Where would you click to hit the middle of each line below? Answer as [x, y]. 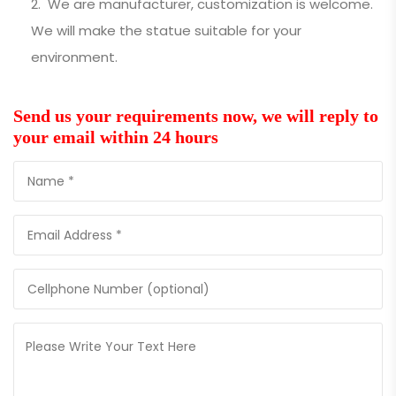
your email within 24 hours [116, 137]
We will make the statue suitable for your [166, 30]
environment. [74, 57]
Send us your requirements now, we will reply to [196, 116]
